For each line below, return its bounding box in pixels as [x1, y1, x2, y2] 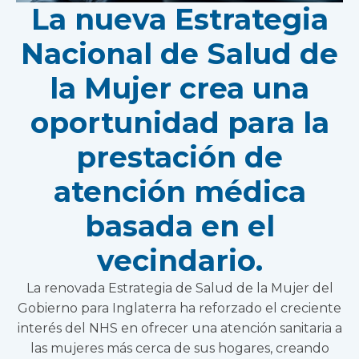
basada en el [84, 208, 275, 244]
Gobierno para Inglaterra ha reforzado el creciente [18, 301, 341, 317]
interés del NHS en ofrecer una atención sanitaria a [17, 321, 342, 337]
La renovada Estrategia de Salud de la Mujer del [26, 280, 333, 296]
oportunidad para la [30, 105, 329, 141]
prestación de [76, 139, 283, 175]
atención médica [53, 174, 306, 210]
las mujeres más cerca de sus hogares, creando [30, 341, 329, 357]
